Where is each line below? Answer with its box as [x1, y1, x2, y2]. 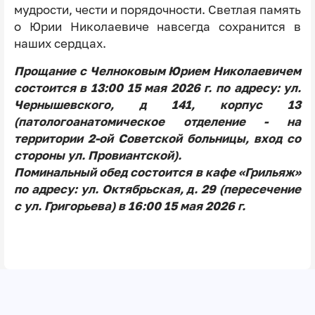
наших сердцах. [13, 37, 106, 51]
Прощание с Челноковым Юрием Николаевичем [13, 64, 302, 79]
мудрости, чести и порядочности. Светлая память [13, 3, 302, 18]
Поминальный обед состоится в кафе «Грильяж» [13, 165, 302, 180]
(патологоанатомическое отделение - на [13, 115, 302, 129]
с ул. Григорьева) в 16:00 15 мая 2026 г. [13, 199, 245, 214]
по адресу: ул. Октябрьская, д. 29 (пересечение [13, 182, 302, 197]
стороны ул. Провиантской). [13, 148, 181, 163]
